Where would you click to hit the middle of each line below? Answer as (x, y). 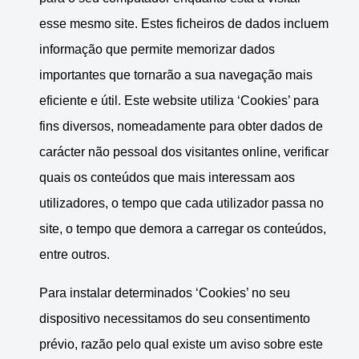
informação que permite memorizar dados (157, 50)
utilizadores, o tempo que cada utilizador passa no (182, 204)
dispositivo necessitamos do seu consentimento (175, 319)
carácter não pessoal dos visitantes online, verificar (184, 152)
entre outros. (75, 255)
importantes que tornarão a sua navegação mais (176, 75)
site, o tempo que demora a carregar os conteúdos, (183, 229)
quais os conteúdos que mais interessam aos (167, 178)
